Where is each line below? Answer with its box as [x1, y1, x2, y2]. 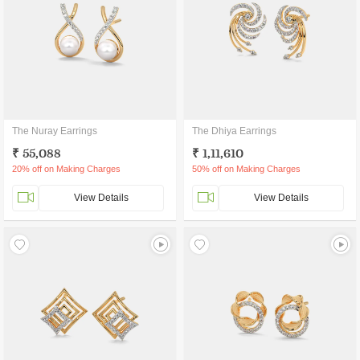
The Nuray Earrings [12, 125, 97, 137]
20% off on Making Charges [12, 164, 121, 174]
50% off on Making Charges [192, 164, 301, 174]
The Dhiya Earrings [192, 125, 276, 137]
